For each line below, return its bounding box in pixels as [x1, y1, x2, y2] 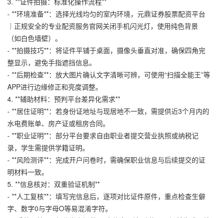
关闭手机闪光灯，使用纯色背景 [103, 20, 198, 31]
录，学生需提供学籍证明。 [7, 142, 89, 152]
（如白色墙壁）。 [7, 33, 62, 43]
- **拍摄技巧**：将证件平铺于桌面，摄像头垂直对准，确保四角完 [7, 45, 205, 55]
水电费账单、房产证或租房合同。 [7, 118, 109, 128]
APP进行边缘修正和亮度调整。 [7, 81, 102, 91]
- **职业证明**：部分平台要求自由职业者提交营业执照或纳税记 [7, 130, 199, 140]
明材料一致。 [7, 166, 48, 177]
